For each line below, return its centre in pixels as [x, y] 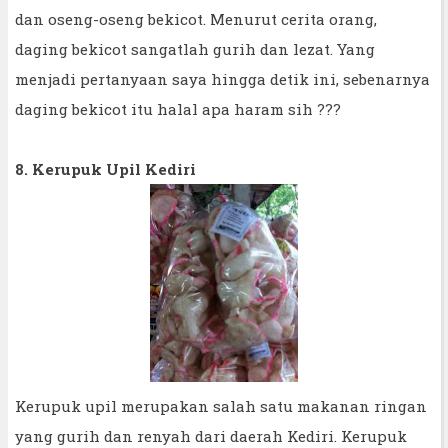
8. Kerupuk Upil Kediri [105, 168]
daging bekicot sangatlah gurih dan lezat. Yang [195, 48]
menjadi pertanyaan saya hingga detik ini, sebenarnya [222, 78]
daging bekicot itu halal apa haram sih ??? [178, 108]
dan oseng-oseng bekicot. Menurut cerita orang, [196, 18]
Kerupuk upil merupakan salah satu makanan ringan [221, 406]
